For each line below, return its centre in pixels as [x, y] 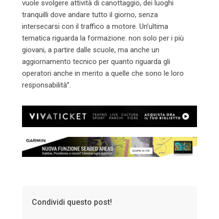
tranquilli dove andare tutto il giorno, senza [90, 14]
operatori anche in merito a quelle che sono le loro [103, 73]
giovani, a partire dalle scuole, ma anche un [91, 50]
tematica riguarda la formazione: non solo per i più [103, 38]
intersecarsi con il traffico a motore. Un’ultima [95, 26]
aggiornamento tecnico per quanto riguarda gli [96, 61]
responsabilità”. [47, 85]
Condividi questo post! [72, 202]
